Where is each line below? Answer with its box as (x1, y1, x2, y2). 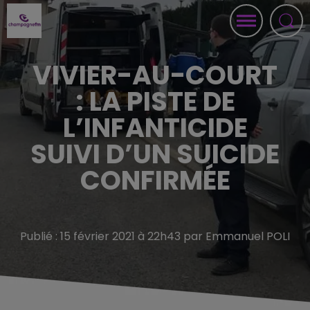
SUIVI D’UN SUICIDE (30, 136, 280, 172)
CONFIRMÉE (80, 162, 230, 199)
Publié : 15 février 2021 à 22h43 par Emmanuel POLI (20, 228, 290, 244)
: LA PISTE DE (75, 83, 235, 120)
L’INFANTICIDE (62, 109, 248, 146)
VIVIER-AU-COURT (33, 57, 277, 93)
